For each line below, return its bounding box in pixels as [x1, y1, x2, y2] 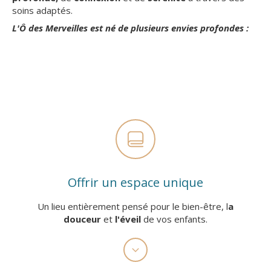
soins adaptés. [12, 4, 73, 16]
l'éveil [115, 213, 143, 225]
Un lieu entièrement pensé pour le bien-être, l [38, 200, 228, 212]
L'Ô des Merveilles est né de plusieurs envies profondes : [12, 22, 249, 34]
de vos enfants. [143, 213, 207, 225]
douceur [64, 213, 101, 225]
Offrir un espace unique [68, 174, 203, 191]
